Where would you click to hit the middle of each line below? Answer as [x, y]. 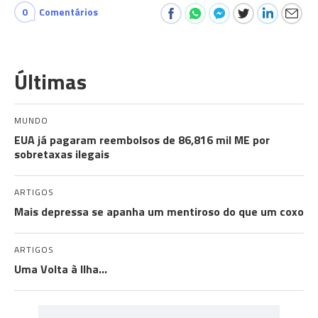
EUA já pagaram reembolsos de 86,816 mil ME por [142, 140]
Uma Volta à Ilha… [61, 269]
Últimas [50, 82]
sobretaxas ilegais [62, 154]
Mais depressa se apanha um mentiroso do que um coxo [159, 212]
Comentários [68, 12]
